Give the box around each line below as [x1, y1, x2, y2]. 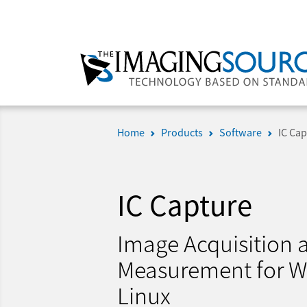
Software [219, 125, 262, 140]
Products [161, 125, 203, 140]
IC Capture [117, 184, 252, 224]
